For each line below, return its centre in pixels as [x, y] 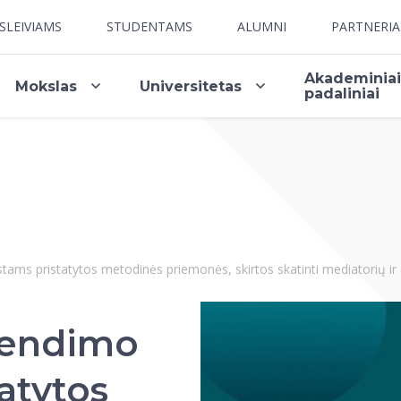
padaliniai [342, 94]
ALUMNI [262, 26]
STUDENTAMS [149, 26]
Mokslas [47, 86]
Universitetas [191, 86]
